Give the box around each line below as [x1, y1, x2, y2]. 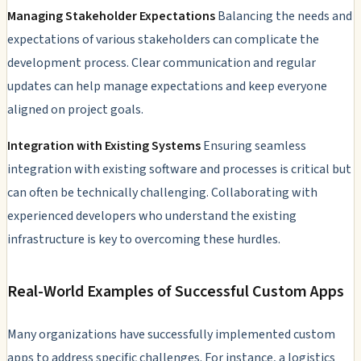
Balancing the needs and [215, 6, 352, 25]
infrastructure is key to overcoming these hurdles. [7, 230, 280, 248]
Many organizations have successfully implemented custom [7, 325, 335, 343]
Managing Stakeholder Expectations [7, 6, 215, 25]
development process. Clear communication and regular [7, 53, 316, 72]
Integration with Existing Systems [7, 136, 201, 155]
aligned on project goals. [7, 100, 143, 118]
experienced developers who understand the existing [7, 206, 297, 225]
